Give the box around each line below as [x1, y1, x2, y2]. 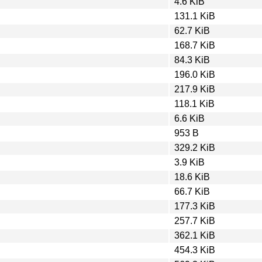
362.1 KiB [174, 230, 215, 240]
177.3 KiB [174, 201, 215, 211]
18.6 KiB [174, 171, 210, 182]
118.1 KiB [174, 98, 215, 109]
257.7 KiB [174, 215, 215, 226]
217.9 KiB [174, 84, 215, 94]
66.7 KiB [174, 186, 210, 196]
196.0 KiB [174, 69, 215, 80]
